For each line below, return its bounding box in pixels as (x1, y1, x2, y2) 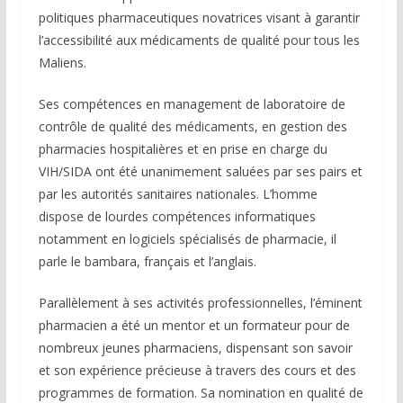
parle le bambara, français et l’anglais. (38, 253, 256, 271)
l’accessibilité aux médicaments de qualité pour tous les (38, 31, 360, 49)
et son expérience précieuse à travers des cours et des (38, 362, 356, 380)
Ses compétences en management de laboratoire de (38, 95, 345, 113)
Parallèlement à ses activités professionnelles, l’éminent (38, 294, 363, 312)
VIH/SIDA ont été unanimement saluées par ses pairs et (38, 163, 363, 181)
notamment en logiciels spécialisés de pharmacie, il (38, 230, 336, 248)
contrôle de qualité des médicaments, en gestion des (38, 118, 347, 136)
